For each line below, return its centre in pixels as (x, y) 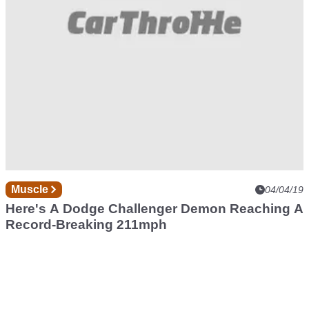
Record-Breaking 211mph (86, 224)
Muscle (31, 189)
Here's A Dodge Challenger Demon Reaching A (154, 208)
